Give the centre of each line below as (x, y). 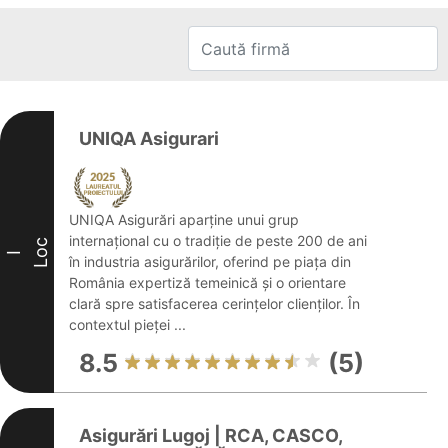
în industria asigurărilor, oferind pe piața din (210, 261)
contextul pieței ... (127, 324)
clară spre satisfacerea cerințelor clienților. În (214, 303)
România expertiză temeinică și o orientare (207, 282)
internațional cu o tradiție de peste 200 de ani (218, 240)
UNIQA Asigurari (149, 138)
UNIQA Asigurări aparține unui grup (184, 219)
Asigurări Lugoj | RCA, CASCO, (210, 435)
